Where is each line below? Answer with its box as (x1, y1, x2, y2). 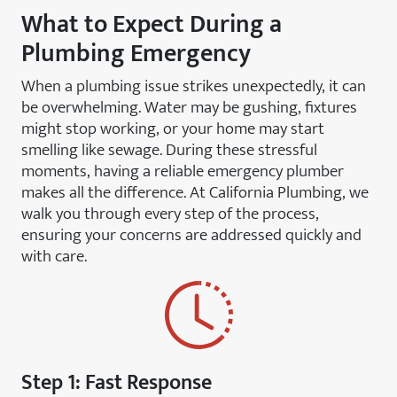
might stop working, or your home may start (21, 114, 324, 143)
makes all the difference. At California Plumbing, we (21, 178, 369, 206)
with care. (21, 242, 87, 270)
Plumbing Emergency (21, 33, 251, 74)
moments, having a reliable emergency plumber (21, 157, 344, 185)
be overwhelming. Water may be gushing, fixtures (21, 93, 357, 121)
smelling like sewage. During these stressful (21, 136, 317, 164)
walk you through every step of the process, (21, 199, 319, 228)
